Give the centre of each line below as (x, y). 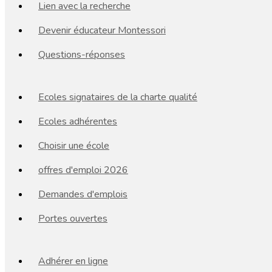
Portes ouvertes (73, 219)
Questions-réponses (82, 55)
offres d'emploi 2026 (83, 170)
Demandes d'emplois (83, 194)
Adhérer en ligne (73, 261)
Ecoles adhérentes (78, 121)
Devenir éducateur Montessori (102, 30)
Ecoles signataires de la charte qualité (118, 97)
